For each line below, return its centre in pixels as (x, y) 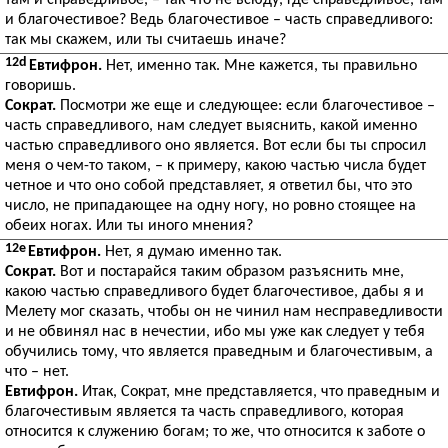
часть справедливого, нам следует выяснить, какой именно (211, 126)
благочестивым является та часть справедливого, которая (204, 412)
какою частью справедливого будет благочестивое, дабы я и (214, 292)
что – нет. (37, 372)
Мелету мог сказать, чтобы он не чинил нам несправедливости (224, 312)
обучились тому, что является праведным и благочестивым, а (219, 352)
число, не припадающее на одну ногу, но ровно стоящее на (210, 206)
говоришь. (40, 86)
